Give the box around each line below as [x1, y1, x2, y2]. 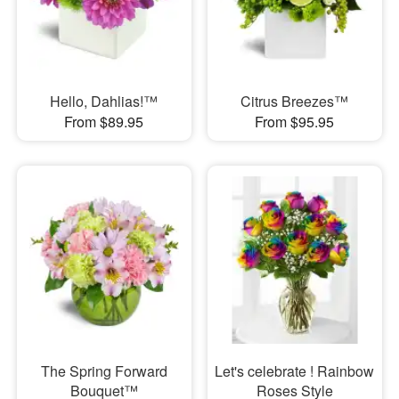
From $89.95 [64, 110, 144, 132]
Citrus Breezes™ [240, 90, 349, 111]
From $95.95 [255, 110, 335, 132]
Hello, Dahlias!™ [50, 90, 159, 111]
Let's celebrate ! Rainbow [215, 361, 375, 382]
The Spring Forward [40, 361, 167, 382]
